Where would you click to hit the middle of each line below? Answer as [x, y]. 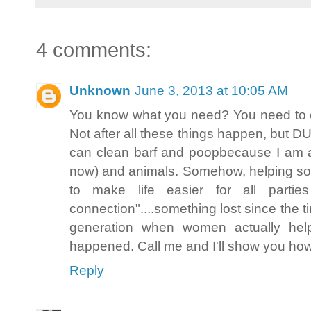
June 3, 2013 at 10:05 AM [211, 91]
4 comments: [94, 50]
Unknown [100, 91]
